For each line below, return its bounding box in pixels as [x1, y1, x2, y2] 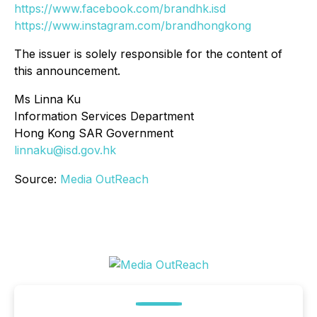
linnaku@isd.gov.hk [14, 142, 116, 157]
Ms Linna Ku [14, 91, 81, 106]
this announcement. [14, 63, 120, 78]
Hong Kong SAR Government [14, 125, 173, 140]
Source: [14, 171, 60, 186]
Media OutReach [60, 171, 149, 186]
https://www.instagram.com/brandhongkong [14, 18, 251, 33]
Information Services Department [14, 108, 194, 123]
